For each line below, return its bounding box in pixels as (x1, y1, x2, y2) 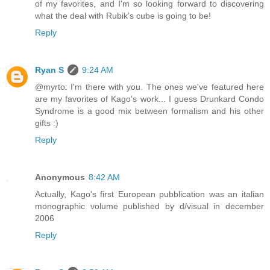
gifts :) (35, 118, 58, 128)
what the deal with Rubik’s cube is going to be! (35, 11, 211, 21)
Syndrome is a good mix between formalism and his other (35, 106, 264, 116)
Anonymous (35, 172, 85, 183)
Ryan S (35, 65, 64, 75)
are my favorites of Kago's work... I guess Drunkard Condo (35, 94, 264, 104)
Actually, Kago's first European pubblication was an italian (35, 189, 264, 199)
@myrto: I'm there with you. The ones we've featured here (35, 82, 264, 92)
